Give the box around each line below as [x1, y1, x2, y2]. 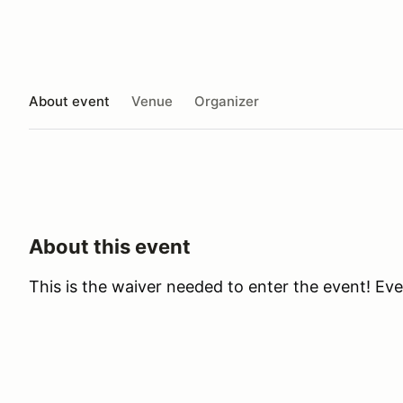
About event [29, 92, 110, 110]
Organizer [194, 92, 259, 110]
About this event [29, 235, 191, 258]
